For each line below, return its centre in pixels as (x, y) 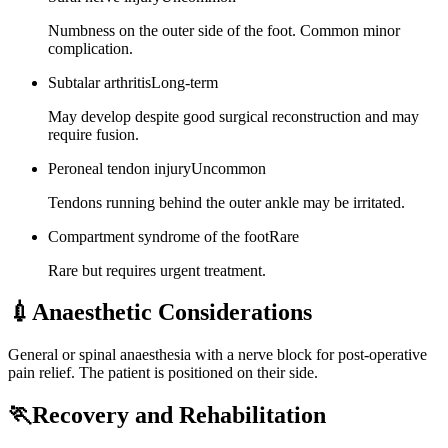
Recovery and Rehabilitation (179, 415)
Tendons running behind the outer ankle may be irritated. (226, 202)
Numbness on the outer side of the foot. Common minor (224, 30)
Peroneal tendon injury (119, 168)
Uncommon (228, 168)
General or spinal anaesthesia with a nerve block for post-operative (217, 355)
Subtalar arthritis (99, 82)
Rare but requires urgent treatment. (157, 270)
